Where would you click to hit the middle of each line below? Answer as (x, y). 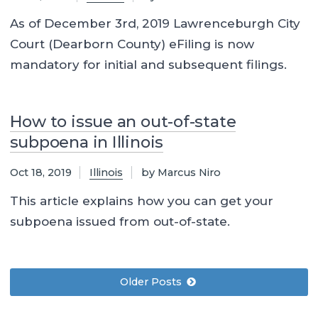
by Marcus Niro (181, 173)
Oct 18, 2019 (40, 173)
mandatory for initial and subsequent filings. (148, 65)
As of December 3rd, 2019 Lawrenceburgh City (155, 24)
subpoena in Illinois (87, 142)
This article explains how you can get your (141, 201)
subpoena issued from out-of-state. (120, 221)
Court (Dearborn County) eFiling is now (132, 44)
